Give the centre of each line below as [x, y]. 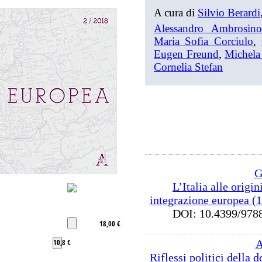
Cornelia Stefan [188, 67]
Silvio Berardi [229, 13]
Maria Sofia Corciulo [204, 41]
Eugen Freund [186, 54]
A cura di [176, 13]
